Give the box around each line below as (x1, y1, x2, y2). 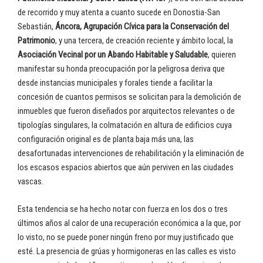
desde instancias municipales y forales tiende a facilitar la (18, 77, 213, 89)
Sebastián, (18, 21, 55, 32)
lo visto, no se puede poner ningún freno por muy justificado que (18, 231, 234, 242)
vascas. (18, 176, 43, 187)
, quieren (208, 49, 236, 60)
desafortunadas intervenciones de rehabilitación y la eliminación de (18, 148, 244, 159)
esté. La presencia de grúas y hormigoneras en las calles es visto (18, 245, 236, 257)
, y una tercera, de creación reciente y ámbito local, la (55, 35, 233, 46)
